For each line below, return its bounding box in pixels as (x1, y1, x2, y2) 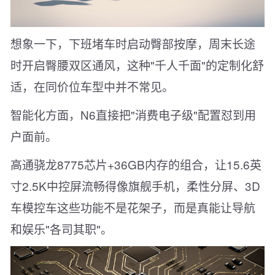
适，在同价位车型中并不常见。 (10, 78, 174, 95)
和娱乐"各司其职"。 (10, 220, 112, 238)
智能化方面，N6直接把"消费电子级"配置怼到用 (10, 106, 256, 123)
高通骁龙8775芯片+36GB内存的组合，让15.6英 (10, 156, 261, 173)
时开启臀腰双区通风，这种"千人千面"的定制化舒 (10, 56, 264, 74)
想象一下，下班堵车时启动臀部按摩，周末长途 (10, 35, 255, 52)
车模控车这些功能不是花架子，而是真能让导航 (10, 199, 255, 216)
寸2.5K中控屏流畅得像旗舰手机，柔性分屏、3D (10, 177, 260, 195)
